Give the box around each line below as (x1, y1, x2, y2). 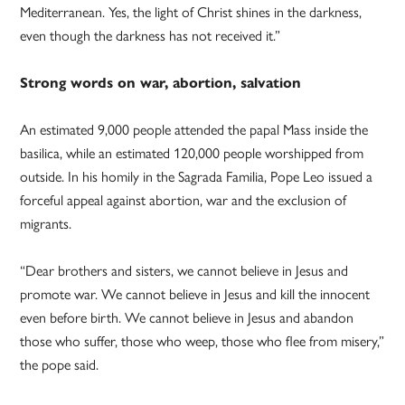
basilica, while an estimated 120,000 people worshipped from (20, 145, 364, 163)
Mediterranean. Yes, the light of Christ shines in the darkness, (20, 4, 363, 22)
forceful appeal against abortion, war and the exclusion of (20, 192, 347, 210)
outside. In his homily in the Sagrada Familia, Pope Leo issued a (20, 168, 373, 186)
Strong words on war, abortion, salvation (20, 74, 302, 92)
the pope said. (20, 356, 99, 374)
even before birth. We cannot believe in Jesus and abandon (20, 309, 354, 327)
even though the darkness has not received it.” (20, 27, 281, 45)
